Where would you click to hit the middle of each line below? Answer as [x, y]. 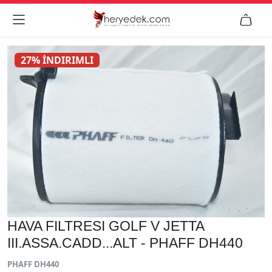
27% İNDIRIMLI [57, 60]
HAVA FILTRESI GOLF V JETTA [106, 226]
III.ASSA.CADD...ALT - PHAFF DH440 [125, 243]
